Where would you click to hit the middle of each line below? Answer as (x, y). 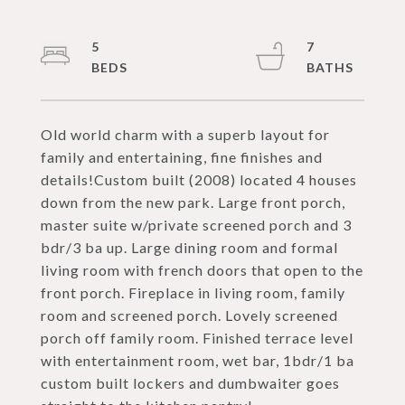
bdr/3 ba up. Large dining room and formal (189, 247)
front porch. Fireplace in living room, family (193, 292)
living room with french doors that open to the (202, 270)
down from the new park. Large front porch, (193, 202)
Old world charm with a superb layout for (185, 134)
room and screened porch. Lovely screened (189, 315)
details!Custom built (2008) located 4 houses (199, 179)
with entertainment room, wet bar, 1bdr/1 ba (198, 360)
